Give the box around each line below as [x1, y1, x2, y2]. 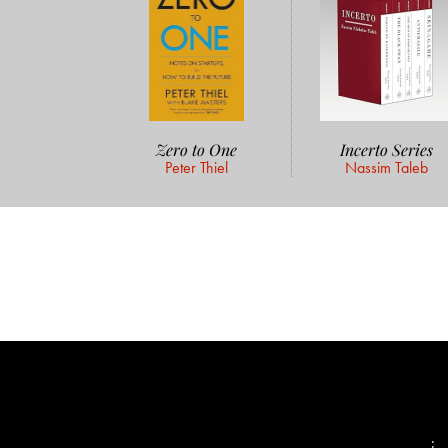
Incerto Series [340, 139, 433, 160]
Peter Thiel [165, 157, 228, 178]
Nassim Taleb [345, 157, 428, 178]
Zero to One [156, 139, 237, 160]
